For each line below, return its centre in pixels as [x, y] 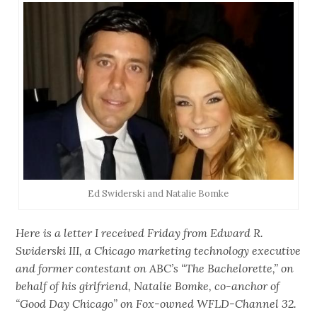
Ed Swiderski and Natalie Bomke [158, 193]
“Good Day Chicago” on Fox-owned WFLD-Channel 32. [156, 303]
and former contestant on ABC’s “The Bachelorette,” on [155, 268]
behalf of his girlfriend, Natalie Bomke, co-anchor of [148, 286]
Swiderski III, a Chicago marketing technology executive [158, 250]
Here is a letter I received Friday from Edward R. [140, 232]
